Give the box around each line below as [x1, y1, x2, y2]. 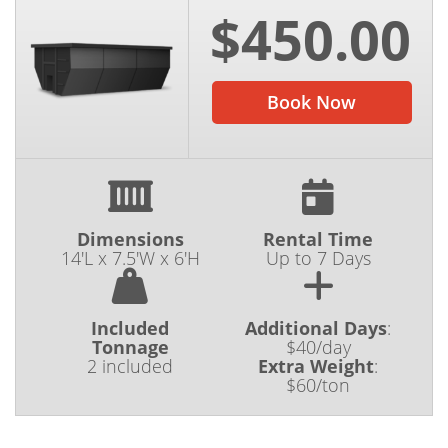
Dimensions [76, 227, 184, 251]
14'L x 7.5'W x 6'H [60, 246, 200, 270]
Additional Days [245, 316, 387, 340]
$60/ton [286, 373, 350, 397]
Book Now [267, 90, 357, 114]
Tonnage [91, 335, 169, 359]
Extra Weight [258, 354, 374, 378]
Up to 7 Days [265, 246, 371, 270]
